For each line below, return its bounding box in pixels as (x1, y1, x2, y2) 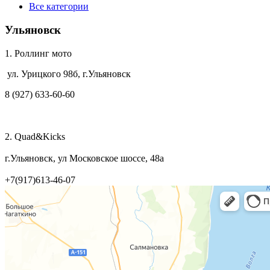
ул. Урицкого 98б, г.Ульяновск (5, 68, 131, 79)
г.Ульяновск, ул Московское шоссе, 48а (5, 152, 164, 163)
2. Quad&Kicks (5, 131, 67, 142)
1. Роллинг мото (5, 48, 72, 58)
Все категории (29, 1, 89, 12)
